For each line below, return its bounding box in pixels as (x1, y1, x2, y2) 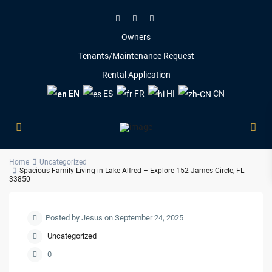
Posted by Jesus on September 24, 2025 (46, 213, 184, 223)
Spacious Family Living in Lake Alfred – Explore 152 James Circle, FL (19, 166, 245, 175)
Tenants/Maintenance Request (78, 51, 194, 61)
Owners (121, 32, 151, 42)
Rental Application (101, 70, 171, 80)
